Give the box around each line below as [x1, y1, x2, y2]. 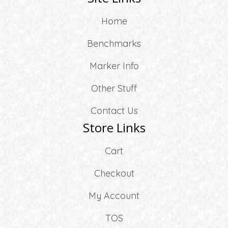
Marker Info [89, 60, 139, 72]
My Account [89, 189, 139, 202]
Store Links [82, 119, 146, 136]
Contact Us [90, 104, 138, 117]
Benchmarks [87, 37, 141, 49]
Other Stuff [91, 82, 137, 94]
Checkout [94, 167, 134, 179]
